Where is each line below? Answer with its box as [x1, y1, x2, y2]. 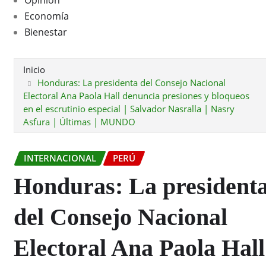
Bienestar [24, 25, 67, 39]
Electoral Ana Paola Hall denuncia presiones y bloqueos [23, 89, 249, 102]
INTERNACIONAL [24, 151, 96, 164]
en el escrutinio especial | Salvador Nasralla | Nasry [23, 102, 235, 115]
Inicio [23, 63, 45, 75]
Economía [24, 9, 69, 23]
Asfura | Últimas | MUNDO [23, 115, 135, 128]
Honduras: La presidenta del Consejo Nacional [37, 76, 226, 88]
